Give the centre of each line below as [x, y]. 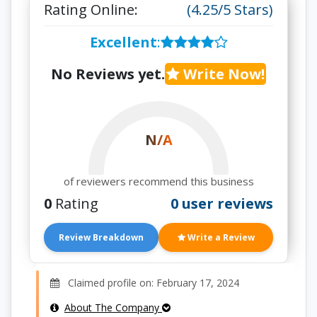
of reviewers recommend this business [158, 181]
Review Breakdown [101, 237]
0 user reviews [222, 203]
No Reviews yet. [108, 74]
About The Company [113, 307]
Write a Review [220, 237]
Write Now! [222, 74]
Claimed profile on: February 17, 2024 [149, 283]
